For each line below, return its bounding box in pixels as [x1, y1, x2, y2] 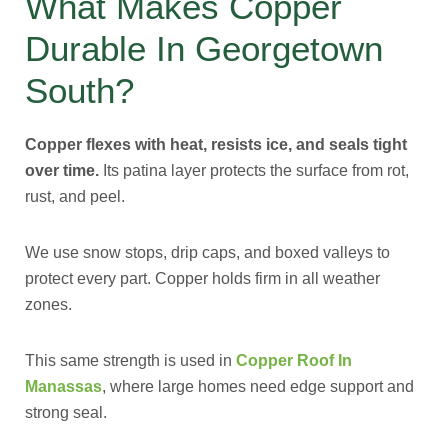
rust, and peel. [25, 188, 125, 205]
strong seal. [25, 404, 107, 421]
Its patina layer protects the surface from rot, [99, 162, 409, 179]
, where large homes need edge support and [102, 378, 414, 395]
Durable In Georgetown [25, 29, 383, 68]
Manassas [25, 378, 102, 395]
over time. [25, 162, 99, 179]
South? [25, 71, 134, 110]
